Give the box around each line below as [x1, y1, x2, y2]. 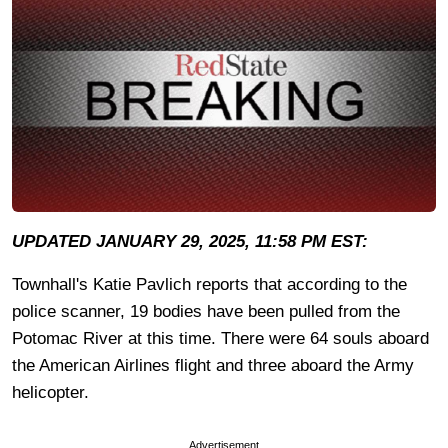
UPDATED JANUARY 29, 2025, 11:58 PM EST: [12, 231, 368, 251]
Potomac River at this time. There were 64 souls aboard [12, 328, 429, 348]
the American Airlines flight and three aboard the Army [12, 355, 414, 375]
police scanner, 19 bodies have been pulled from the [12, 301, 400, 321]
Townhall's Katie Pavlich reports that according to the [12, 274, 407, 294]
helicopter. [12, 382, 89, 402]
